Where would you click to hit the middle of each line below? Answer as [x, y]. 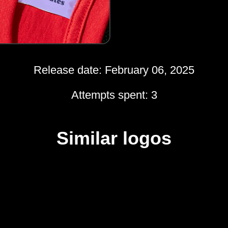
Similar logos [114, 138]
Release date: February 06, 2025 [114, 70]
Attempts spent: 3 [114, 95]
